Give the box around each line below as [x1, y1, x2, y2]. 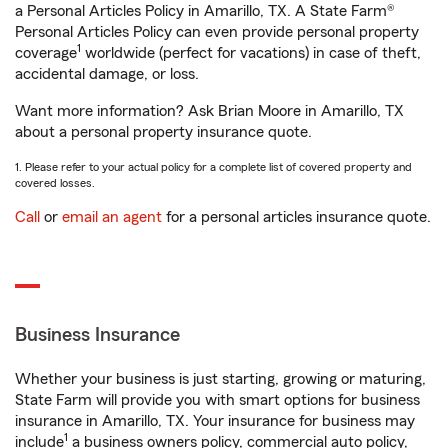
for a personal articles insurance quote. [162, 209, 431, 225]
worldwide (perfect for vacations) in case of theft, [81, 45, 421, 61]
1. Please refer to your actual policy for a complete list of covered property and [15, 161, 412, 173]
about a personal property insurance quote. [15, 124, 312, 140]
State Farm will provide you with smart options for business [15, 392, 420, 408]
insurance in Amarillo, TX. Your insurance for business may [15, 413, 415, 429]
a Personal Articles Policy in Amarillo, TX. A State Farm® [15, 3, 395, 19]
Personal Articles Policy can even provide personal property [15, 24, 419, 40]
